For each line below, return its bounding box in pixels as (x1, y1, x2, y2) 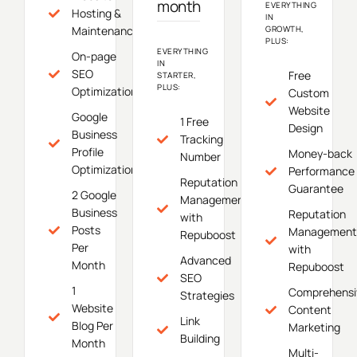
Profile (71, 143, 104, 159)
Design (288, 120, 323, 135)
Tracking (179, 131, 223, 147)
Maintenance (71, 22, 139, 38)
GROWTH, (265, 22, 304, 34)
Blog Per (71, 317, 113, 333)
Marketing (288, 319, 340, 335)
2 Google (71, 186, 116, 202)
